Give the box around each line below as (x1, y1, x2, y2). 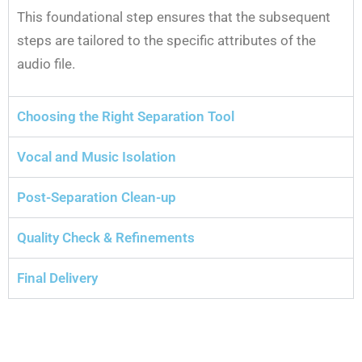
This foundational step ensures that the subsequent (17, 8, 330, 25)
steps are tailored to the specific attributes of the (17, 32, 316, 48)
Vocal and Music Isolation (17, 148, 176, 165)
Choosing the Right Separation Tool (17, 107, 234, 124)
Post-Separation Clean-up (17, 188, 176, 205)
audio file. (17, 55, 75, 72)
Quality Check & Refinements (17, 229, 195, 246)
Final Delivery (17, 269, 98, 286)
